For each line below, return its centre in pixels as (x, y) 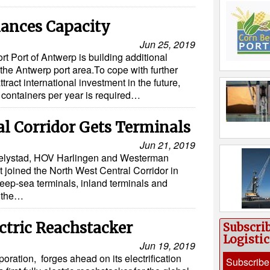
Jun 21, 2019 (168, 145)
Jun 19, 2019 (168, 246)
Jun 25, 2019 (168, 44)
